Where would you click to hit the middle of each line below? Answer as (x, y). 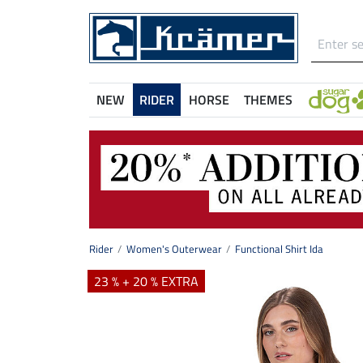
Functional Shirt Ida (279, 249)
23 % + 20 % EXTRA (146, 282)
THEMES (268, 100)
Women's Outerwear (174, 249)
